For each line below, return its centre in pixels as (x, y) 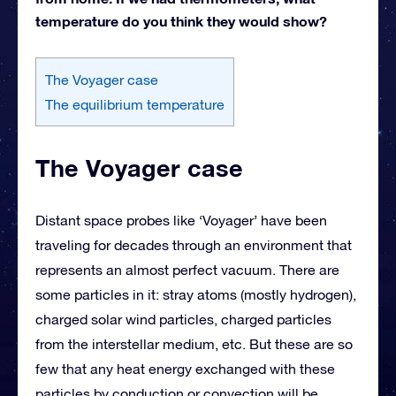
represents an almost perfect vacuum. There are (187, 269)
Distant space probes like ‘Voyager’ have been (181, 220)
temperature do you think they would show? (181, 20)
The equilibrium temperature (135, 104)
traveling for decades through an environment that (194, 244)
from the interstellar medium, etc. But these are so (194, 343)
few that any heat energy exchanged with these (185, 368)
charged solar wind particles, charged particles (183, 319)
